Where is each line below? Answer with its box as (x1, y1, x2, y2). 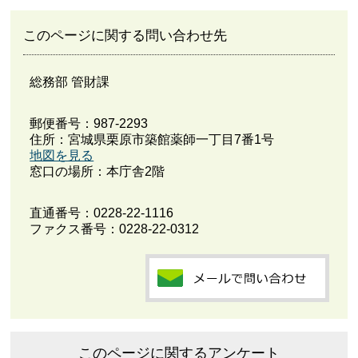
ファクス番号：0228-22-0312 (30, 222, 200, 237)
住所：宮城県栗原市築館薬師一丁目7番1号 (30, 133, 275, 147)
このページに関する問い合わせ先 (23, 27, 228, 43)
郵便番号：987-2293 (30, 117, 149, 131)
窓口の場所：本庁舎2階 (30, 165, 165, 179)
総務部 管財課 (30, 75, 110, 89)
